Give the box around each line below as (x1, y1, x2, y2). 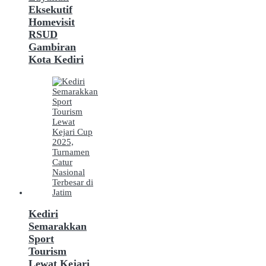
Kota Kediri (28, 53, 84, 66)
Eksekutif (28, 4, 72, 16)
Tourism (28, 245, 66, 258)
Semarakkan (28, 220, 87, 233)
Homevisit (28, 16, 75, 28)
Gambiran (28, 41, 76, 53)
